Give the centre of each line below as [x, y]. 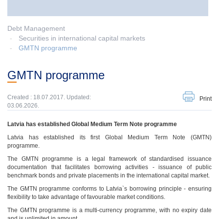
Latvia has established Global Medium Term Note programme [92, 124]
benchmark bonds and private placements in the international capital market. [109, 175]
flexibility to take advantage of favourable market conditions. [86, 197]
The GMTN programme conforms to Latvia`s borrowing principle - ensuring [109, 189]
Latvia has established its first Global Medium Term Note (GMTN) [109, 137]
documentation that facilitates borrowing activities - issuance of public [109, 167]
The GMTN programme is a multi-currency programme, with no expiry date [109, 210]
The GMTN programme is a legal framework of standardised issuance [109, 159]
